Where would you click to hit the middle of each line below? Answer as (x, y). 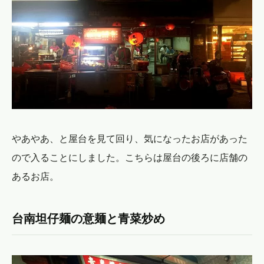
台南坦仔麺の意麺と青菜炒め (94, 218)
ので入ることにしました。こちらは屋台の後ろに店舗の (130, 157)
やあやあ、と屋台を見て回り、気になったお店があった (130, 138)
